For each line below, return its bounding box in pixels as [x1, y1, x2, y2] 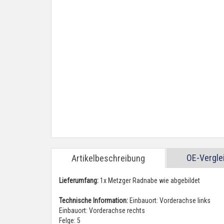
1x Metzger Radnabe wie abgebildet [98, 176, 200, 184]
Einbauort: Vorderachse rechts [59, 206, 145, 214]
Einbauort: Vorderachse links [128, 196, 210, 204]
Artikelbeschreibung [71, 153, 145, 163]
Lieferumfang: [59, 176, 98, 184]
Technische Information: [59, 196, 128, 204]
